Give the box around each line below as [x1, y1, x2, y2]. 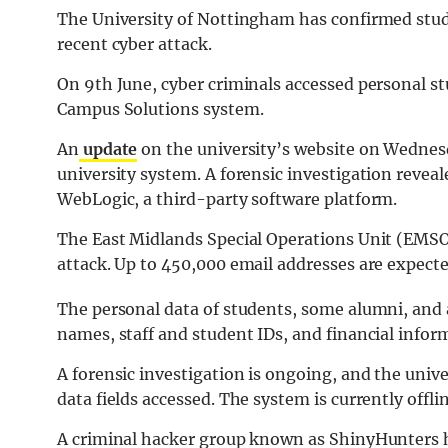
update [78, 139, 138, 160]
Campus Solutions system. [57, 99, 264, 120]
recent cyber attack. [57, 34, 212, 55]
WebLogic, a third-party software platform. [57, 189, 398, 210]
